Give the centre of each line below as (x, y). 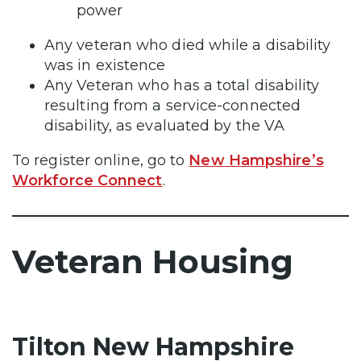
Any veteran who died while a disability (188, 45)
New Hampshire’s (256, 160)
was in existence (105, 65)
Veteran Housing (153, 261)
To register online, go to (101, 160)
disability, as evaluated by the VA (165, 125)
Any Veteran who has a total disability (182, 85)
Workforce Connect (87, 180)
